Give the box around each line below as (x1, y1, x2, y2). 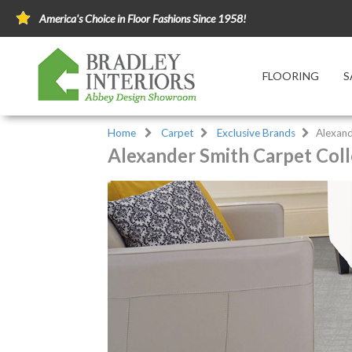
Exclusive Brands (217, 126, 295, 139)
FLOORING (262, 69, 319, 82)
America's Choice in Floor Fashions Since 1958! (39, 12, 246, 25)
